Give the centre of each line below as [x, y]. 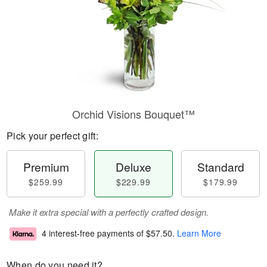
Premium [46, 167]
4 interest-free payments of [94, 233]
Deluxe [133, 167]
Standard [221, 167]
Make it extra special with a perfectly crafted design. [109, 212]
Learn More [199, 233]
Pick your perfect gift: [52, 136]
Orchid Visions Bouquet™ [133, 114]
